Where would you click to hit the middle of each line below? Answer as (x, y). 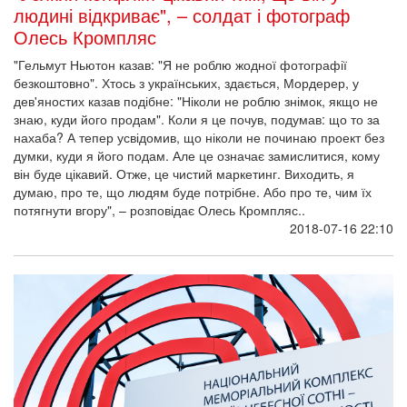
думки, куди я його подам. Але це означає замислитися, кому (197, 155)
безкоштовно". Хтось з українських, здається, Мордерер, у (186, 82)
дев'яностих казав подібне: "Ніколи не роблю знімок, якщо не (196, 100)
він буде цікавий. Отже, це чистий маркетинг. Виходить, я (184, 173)
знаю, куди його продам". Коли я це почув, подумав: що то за (197, 119)
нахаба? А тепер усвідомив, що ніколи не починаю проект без (199, 137)
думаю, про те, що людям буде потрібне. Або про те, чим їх (193, 191)
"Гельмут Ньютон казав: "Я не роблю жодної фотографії (180, 64)
